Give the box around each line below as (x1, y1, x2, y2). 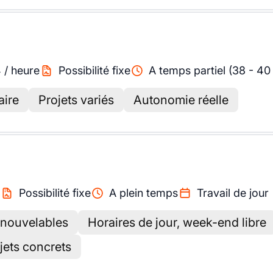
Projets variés (38, 93, 114, 107)
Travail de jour (196, 186, 269, 199)
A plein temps (109, 186, 178, 199)
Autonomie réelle (133, 93, 229, 107)
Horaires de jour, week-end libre (88, 215, 266, 230)
